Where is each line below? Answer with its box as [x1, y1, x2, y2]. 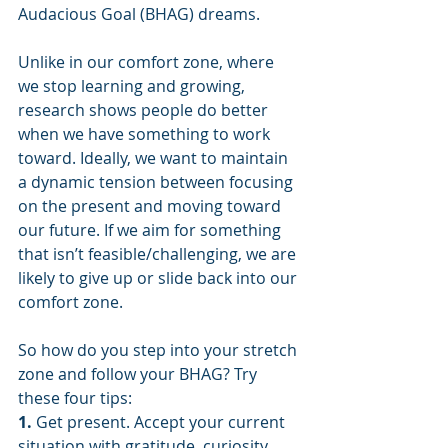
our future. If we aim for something [18, 218, 285, 241]
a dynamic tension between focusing [18, 170, 297, 193]
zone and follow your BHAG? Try [18, 362, 261, 385]
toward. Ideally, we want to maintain [18, 146, 292, 169]
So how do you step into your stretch [18, 338, 301, 361]
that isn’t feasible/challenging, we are [18, 242, 300, 265]
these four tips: [18, 386, 132, 409]
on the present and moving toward [18, 194, 285, 217]
